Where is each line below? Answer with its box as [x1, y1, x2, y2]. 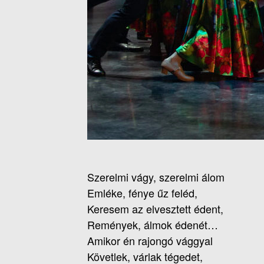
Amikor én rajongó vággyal [87, 233, 213, 249]
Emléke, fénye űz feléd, [87, 185, 197, 201]
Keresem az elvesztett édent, [87, 201, 223, 217]
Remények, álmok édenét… [87, 217, 218, 233]
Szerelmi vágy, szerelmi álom [87, 169, 225, 185]
